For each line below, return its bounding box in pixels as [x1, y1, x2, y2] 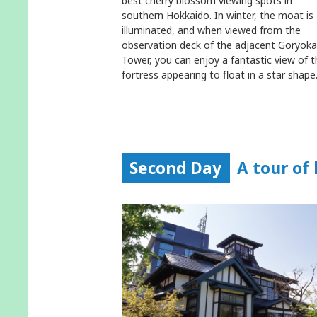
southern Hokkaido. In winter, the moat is [122, 8, 313, 22]
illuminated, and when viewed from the [122, 23, 301, 37]
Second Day [129, 156, 222, 179]
